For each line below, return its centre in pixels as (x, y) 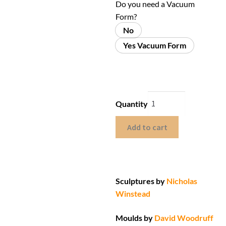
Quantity (132, 103)
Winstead (133, 194)
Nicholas (182, 181)
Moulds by (134, 217)
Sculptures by (140, 181)
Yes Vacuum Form (155, 45)
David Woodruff (184, 217)
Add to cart (147, 127)
